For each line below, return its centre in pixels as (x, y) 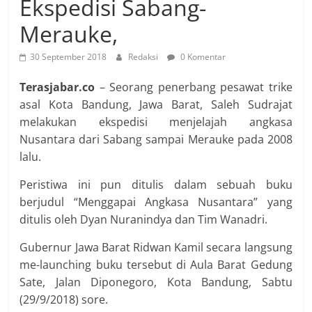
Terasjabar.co (60, 87)
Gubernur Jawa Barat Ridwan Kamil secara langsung (156, 247)
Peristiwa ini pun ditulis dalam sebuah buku (156, 185)
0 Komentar (202, 57)
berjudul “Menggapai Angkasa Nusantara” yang (156, 202)
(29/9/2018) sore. (64, 299)
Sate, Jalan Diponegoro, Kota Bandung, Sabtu (156, 282)
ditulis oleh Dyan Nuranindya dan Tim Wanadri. (144, 219)
